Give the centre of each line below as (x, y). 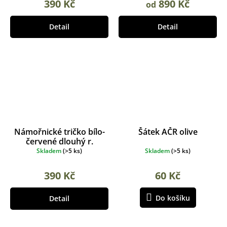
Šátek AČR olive (168, 131)
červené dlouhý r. (59, 141)
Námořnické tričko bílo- (59, 131)
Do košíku (173, 198)
